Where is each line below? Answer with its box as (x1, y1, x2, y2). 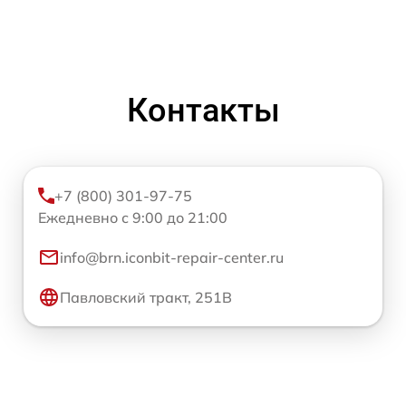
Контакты (126, 91, 280, 130)
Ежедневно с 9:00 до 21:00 (38, 208, 227, 227)
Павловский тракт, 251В (60, 287, 232, 306)
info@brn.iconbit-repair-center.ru (60, 247, 284, 266)
